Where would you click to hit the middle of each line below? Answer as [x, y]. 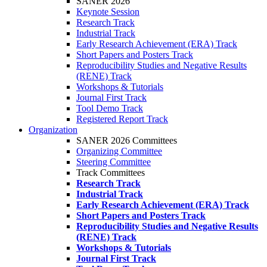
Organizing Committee [119, 151]
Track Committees [111, 173]
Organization [53, 130]
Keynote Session [108, 12]
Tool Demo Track [110, 108]
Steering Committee [114, 162]
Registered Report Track [122, 119]
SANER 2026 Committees [127, 140]
